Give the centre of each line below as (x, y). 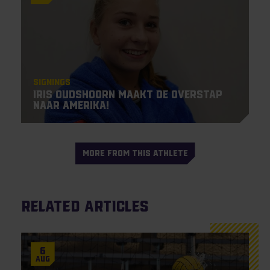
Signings (52, 82)
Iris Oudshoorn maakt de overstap (127, 95)
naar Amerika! (71, 106)
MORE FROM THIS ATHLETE (135, 153)
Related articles (84, 206)
